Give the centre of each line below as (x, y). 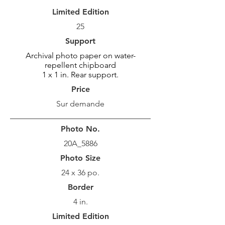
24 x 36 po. (80, 173)
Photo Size (80, 158)
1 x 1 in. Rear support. (80, 75)
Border (80, 187)
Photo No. (80, 129)
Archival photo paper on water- (80, 55)
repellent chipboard (80, 65)
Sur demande (80, 104)
